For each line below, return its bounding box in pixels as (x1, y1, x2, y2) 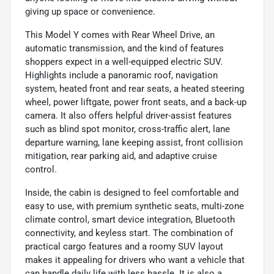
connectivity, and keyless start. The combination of (25, 227, 233, 239)
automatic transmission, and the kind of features (25, 42, 224, 54)
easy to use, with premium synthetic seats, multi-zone (25, 200, 244, 212)
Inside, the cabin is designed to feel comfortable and (25, 187, 239, 198)
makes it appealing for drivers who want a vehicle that (25, 254, 245, 265)
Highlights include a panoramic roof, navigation (25, 69, 218, 81)
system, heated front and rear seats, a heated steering (25, 83, 244, 94)
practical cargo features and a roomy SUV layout (25, 240, 223, 252)
